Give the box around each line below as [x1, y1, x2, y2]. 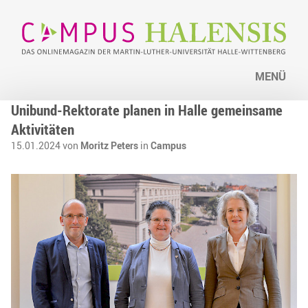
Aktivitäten [11, 120, 74, 140]
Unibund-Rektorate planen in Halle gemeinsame [11, 100, 283, 120]
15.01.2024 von [11, 139, 80, 153]
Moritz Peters [80, 139, 138, 153]
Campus [151, 139, 186, 153]
